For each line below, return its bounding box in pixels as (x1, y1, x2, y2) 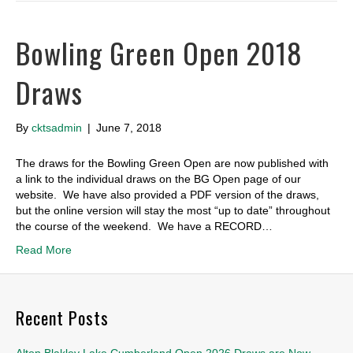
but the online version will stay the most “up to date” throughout (16, 203, 330, 217)
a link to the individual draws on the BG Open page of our (16, 172, 301, 185)
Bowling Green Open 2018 (16, 31, 303, 73)
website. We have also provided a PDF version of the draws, (16, 188, 319, 201)
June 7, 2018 (96, 121, 162, 134)
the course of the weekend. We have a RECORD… (16, 219, 273, 232)
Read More (16, 243, 72, 256)
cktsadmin (32, 121, 82, 134)
